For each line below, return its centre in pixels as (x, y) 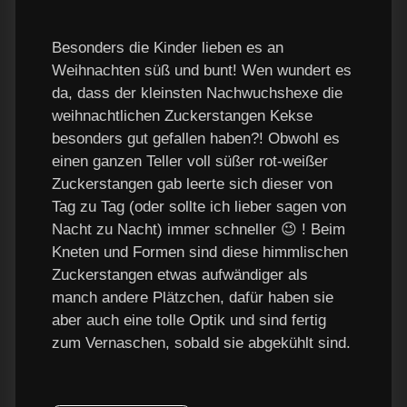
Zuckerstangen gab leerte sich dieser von (192, 184)
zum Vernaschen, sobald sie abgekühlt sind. (201, 343)
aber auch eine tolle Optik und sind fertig (189, 321)
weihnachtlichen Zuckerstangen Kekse (182, 116)
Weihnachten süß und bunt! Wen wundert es (202, 71)
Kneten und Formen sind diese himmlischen (200, 253)
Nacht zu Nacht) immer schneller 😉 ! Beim (199, 230)
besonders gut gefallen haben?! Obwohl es (196, 139)
